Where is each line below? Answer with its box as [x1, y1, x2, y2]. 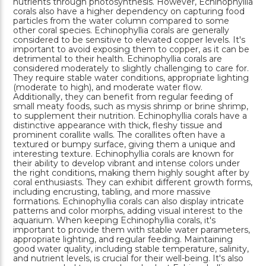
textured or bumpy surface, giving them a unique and [13, 138, 235, 150]
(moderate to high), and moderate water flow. [13, 81, 202, 93]
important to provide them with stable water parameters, [13, 224, 250, 235]
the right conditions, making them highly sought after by [13, 167, 249, 178]
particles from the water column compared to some [13, 15, 229, 26]
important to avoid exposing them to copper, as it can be [13, 43, 249, 55]
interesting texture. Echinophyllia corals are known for [13, 148, 234, 159]
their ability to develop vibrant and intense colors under [13, 157, 240, 169]
